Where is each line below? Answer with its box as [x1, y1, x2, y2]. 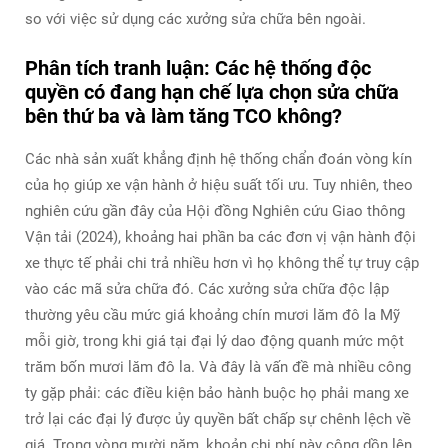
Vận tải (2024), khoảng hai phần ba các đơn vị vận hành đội [25, 227, 416, 246]
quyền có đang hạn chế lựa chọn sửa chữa [25, 79, 399, 104]
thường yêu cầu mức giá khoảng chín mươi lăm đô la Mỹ [25, 305, 400, 324]
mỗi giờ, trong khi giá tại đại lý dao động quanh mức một [25, 331, 404, 350]
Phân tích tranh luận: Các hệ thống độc [25, 55, 371, 80]
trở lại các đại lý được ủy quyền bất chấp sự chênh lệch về [25, 409, 411, 428]
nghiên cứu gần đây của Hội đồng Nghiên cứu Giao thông [25, 201, 405, 220]
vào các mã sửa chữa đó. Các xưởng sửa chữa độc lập [25, 279, 389, 298]
